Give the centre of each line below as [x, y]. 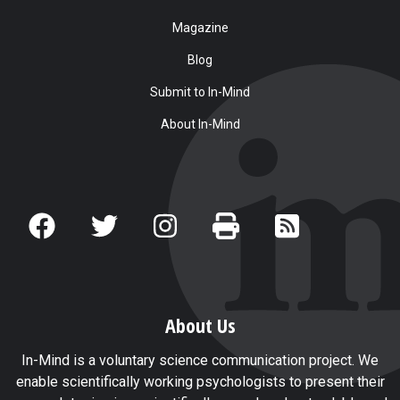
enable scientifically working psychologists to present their [200, 381]
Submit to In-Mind [200, 92]
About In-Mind [200, 124]
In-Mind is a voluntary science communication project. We [200, 360]
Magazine [200, 27]
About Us [200, 325]
